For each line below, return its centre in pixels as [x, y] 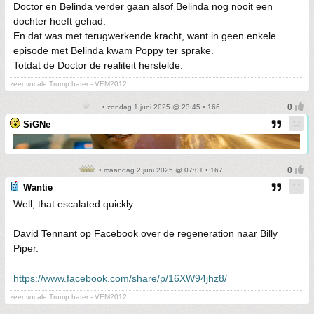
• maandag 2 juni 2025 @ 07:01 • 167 [160, 170]
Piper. [26, 248]
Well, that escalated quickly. [74, 204]
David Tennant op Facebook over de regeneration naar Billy [145, 233]
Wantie [38, 187]
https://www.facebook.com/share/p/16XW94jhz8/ [120, 278]
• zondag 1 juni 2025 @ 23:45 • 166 [160, 107]
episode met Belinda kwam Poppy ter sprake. [114, 50]
